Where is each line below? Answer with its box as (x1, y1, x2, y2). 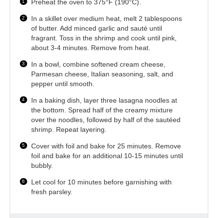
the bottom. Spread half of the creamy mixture (31, 106, 173, 114)
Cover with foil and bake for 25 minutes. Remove (31, 142, 182, 150)
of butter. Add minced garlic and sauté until (31, 24, 163, 32)
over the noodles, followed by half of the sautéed (31, 115, 181, 124)
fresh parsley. (31, 187, 73, 196)
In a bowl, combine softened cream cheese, (31, 60, 166, 68)
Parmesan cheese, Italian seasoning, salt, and (31, 70, 174, 78)
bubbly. (31, 161, 54, 169)
